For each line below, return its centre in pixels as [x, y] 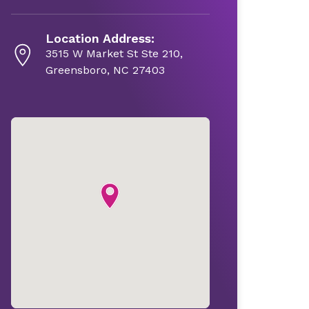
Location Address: [100, 38]
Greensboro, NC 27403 [105, 70]
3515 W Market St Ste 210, [114, 53]
